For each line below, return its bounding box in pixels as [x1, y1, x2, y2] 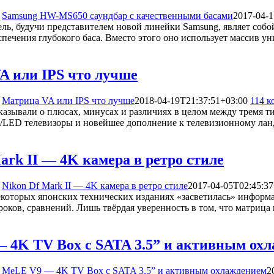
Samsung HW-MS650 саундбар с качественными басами [2, 10, 233, 21]
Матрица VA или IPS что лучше [2, 95, 135, 106]
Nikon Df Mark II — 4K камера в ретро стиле [2, 180, 188, 191]
